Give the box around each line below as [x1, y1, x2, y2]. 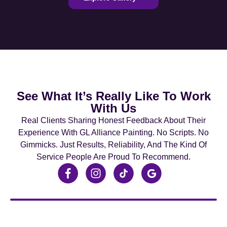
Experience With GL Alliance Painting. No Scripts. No [18, 128, 209, 137]
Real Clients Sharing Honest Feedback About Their [21, 116, 206, 125]
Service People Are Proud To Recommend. [36, 152, 191, 161]
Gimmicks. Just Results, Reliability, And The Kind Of [20, 140, 207, 149]
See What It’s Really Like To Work [16, 89, 211, 103]
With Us [91, 101, 136, 115]
